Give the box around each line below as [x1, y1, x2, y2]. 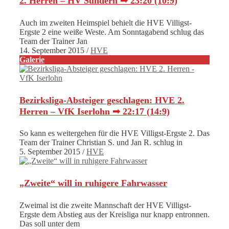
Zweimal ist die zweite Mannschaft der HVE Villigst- [19, 201, 191, 210]
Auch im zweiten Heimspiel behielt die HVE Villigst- [19, 18, 192, 27]
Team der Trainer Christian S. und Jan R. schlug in [19, 138, 182, 147]
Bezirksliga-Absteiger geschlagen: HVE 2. [19, 95, 185, 105]
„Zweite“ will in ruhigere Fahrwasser [19, 178, 167, 189]
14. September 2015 [19, 45, 84, 55]
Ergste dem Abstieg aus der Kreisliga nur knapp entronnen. [19, 210, 210, 219]
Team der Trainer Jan [19, 36, 87, 45]
